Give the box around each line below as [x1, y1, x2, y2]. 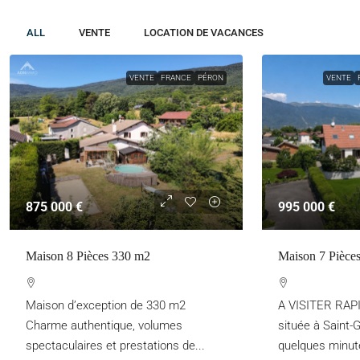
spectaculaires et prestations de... [26, 337, 205, 353]
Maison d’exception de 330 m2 [26, 297, 186, 313]
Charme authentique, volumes [26, 317, 182, 333]
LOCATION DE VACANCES [144, 27, 264, 39]
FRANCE [160, 73, 191, 82]
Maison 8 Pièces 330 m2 [26, 248, 150, 263]
